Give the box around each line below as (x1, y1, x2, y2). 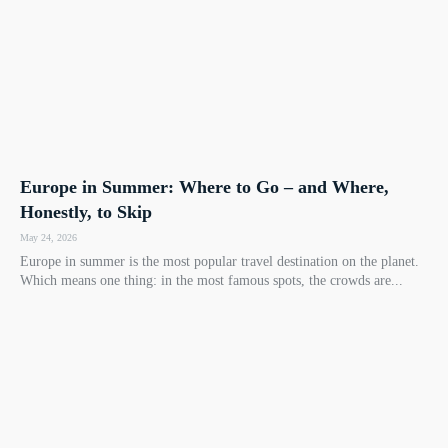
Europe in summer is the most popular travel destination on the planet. (20, 253, 419, 269)
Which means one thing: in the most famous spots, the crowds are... (20, 272, 403, 288)
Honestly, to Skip (20, 201, 152, 222)
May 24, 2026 (20, 231, 77, 243)
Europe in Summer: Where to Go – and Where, (20, 176, 389, 197)
